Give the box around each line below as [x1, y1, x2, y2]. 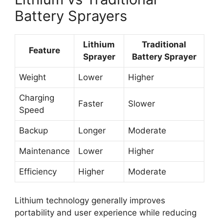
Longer [78, 125, 106, 135]
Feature [29, 45, 60, 55]
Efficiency [19, 166, 57, 176]
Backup [19, 125, 48, 135]
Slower [128, 98, 155, 109]
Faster [78, 98, 103, 109]
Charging [19, 92, 54, 103]
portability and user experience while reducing [15, 208, 197, 218]
